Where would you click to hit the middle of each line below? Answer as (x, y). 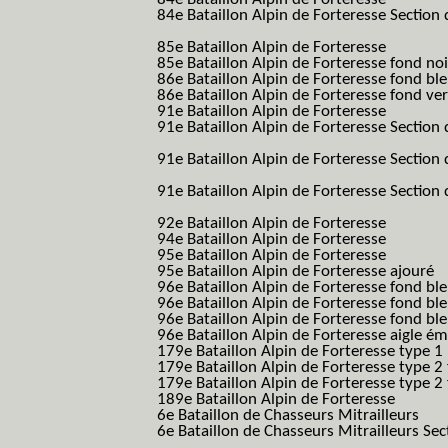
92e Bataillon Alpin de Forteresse (273, 223)
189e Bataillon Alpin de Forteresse (278, 399)
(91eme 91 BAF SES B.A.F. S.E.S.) (267, 175)
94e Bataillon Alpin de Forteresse (273, 239)
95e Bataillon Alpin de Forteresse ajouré (297, 271)
